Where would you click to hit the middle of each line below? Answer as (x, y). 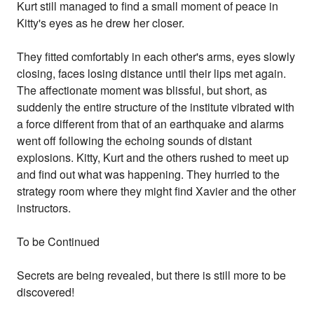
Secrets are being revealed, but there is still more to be (152, 275)
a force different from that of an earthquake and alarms (151, 124)
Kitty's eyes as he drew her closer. (101, 23)
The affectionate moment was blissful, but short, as (142, 90)
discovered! (46, 292)
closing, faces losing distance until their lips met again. (152, 74)
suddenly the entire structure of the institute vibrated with (156, 107)
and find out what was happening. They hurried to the (149, 175)
